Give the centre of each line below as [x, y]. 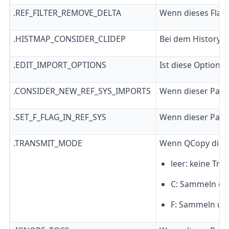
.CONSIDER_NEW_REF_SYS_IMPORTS [82, 91]
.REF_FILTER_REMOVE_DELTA [67, 13]
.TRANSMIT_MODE [48, 143]
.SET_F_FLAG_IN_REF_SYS [60, 117]
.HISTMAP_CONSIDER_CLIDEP [69, 39]
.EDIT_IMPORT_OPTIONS [60, 65]
